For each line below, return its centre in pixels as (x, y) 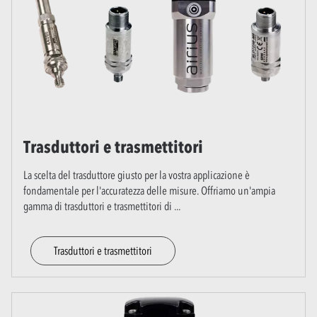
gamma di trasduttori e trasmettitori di (99, 206)
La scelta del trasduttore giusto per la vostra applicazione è (137, 175)
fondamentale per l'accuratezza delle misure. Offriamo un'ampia (149, 191)
